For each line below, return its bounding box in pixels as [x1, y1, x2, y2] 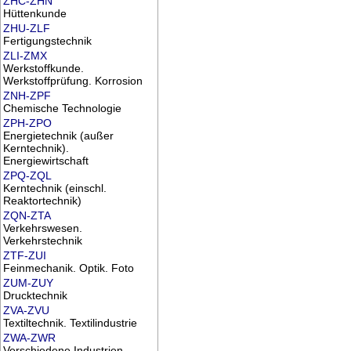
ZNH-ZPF [2, 89, 51, 103]
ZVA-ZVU [2, 304, 49, 317]
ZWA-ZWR [2, 331, 56, 345]
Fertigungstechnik [2, 34, 92, 48]
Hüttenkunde [2, 7, 67, 20]
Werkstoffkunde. [2, 62, 84, 75]
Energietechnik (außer [2, 129, 114, 143]
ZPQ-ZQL [2, 169, 52, 183]
